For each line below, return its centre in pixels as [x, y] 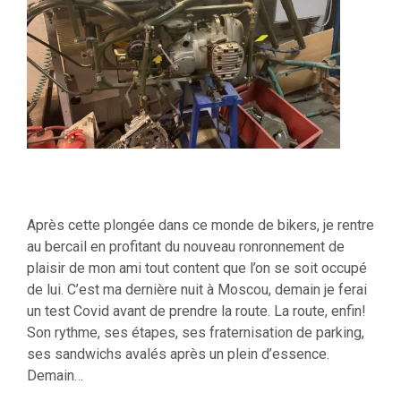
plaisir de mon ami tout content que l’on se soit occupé [197, 269]
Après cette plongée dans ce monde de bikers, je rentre [200, 226]
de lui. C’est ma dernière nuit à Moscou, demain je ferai [197, 290]
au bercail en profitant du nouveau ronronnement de [186, 247]
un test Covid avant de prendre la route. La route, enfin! [196, 311]
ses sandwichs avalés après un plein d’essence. [178, 354]
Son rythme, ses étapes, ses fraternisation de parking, [196, 333]
